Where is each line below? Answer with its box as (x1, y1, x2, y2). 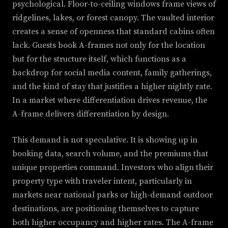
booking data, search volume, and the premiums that (12, 149, 208, 159)
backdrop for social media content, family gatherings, (12, 68, 212, 78)
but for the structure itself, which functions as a (12, 54, 186, 65)
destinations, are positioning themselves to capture (12, 204, 199, 214)
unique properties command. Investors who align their (12, 162, 213, 173)
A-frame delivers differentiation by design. (12, 109, 169, 120)
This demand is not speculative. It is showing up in (12, 135, 197, 146)
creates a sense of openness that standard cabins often (12, 26, 215, 37)
